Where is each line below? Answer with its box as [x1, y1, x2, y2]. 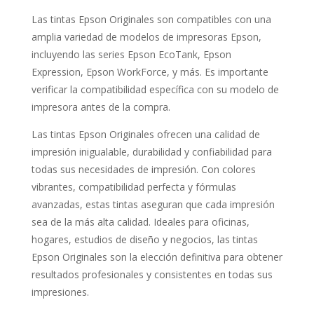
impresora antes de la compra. [31, 100, 170, 114]
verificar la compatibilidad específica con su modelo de [31, 83, 279, 97]
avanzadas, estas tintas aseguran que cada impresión [31, 198, 275, 212]
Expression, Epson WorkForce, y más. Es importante [31, 65, 268, 79]
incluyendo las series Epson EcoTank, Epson [31, 48, 231, 62]
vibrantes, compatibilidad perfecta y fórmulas [31, 180, 236, 194]
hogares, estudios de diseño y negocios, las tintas [31, 233, 258, 247]
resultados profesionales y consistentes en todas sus [31, 268, 273, 282]
